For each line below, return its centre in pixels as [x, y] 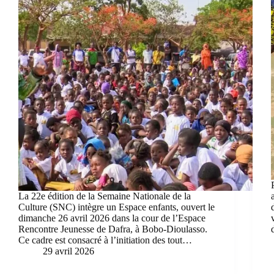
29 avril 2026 [68, 251]
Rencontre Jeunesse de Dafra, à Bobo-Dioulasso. [113, 229]
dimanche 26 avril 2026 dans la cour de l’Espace [112, 218]
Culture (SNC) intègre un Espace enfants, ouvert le [117, 207]
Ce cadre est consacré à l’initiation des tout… [105, 240]
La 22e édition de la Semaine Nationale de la [105, 196]
